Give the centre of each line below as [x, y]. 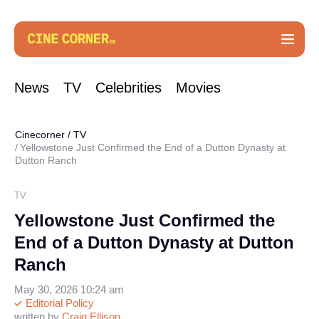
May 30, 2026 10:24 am [69, 289]
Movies [198, 88]
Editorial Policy [58, 303]
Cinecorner [40, 135]
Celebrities [129, 88]
